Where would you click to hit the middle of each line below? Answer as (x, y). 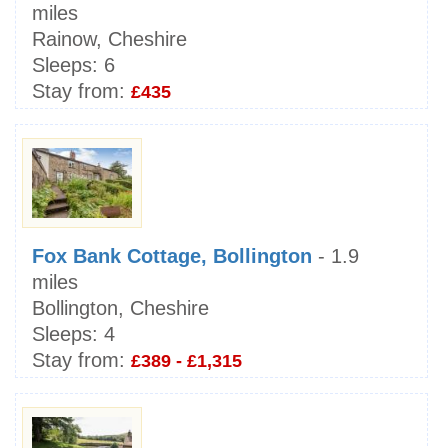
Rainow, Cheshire (109, 38)
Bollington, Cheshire (120, 307)
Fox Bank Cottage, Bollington (172, 255)
